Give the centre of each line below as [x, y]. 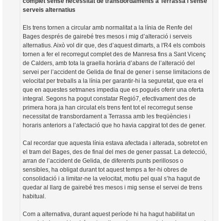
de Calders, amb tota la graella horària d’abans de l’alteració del [109, 63]
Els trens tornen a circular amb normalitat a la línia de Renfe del [108, 28]
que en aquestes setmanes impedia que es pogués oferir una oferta [113, 90]
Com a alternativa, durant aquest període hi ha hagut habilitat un [109, 214]
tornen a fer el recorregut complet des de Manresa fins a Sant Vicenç [114, 55]
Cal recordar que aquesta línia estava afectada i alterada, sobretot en [115, 143]
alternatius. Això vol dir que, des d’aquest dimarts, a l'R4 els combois [114, 46]
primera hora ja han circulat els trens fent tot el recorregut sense [108, 108]
